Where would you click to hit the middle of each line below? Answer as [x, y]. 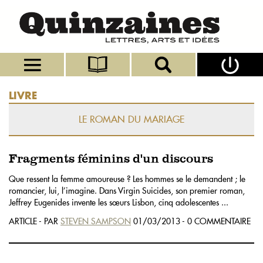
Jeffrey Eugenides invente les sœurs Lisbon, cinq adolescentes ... [119, 202]
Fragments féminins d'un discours [111, 159]
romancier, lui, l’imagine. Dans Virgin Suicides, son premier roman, [127, 190]
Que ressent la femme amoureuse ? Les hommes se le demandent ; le [127, 179]
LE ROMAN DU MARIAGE [131, 119]
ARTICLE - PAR [35, 221]
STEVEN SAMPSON [96, 221]
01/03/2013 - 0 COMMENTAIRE [191, 221]
